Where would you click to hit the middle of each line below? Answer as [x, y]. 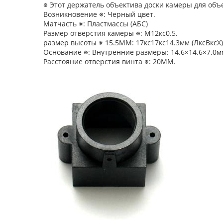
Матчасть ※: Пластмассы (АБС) [96, 24]
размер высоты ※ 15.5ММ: [90, 43]
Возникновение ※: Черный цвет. [99, 14]
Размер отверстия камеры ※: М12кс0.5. [111, 33]
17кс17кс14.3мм [163, 43]
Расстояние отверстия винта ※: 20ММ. [110, 61]
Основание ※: [68, 52]
